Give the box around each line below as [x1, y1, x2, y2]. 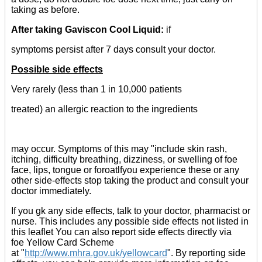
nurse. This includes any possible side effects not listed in [11, 216, 249, 227]
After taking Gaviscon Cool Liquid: [11, 25, 166, 35]
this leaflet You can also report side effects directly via [11, 227, 232, 237]
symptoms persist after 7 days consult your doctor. [11, 44, 216, 55]
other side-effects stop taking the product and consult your [11, 175, 249, 186]
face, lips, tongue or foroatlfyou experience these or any [11, 165, 239, 175]
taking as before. [11, 5, 80, 15]
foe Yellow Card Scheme [11, 237, 114, 248]
